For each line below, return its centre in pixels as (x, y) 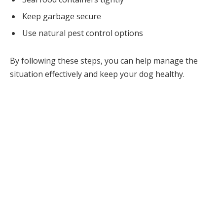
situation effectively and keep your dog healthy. (97, 74)
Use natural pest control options (83, 33)
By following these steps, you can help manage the (104, 60)
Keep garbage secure (62, 16)
